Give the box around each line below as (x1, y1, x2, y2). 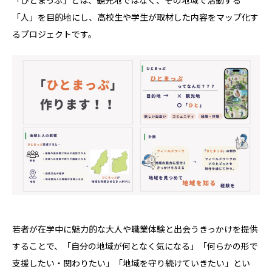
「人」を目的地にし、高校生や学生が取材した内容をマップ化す (12, 12, 259, 23)
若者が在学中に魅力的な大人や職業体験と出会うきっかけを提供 (12, 223, 258, 234)
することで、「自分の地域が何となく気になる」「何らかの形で (12, 240, 258, 251)
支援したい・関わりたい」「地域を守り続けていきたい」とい (12, 257, 250, 268)
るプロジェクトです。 (12, 29, 97, 40)
